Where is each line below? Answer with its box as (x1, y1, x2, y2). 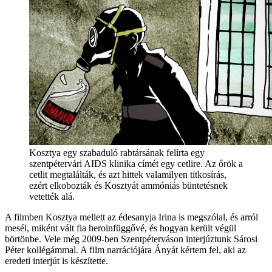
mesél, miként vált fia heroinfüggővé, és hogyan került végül (5, 222, 236, 233)
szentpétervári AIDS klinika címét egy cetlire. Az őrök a (29, 158, 243, 169)
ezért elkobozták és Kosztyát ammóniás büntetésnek (29, 180, 228, 191)
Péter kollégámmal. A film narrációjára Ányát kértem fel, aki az (5, 244, 246, 255)
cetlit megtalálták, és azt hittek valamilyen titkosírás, (29, 169, 226, 180)
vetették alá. (29, 191, 75, 202)
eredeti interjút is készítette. (5, 255, 108, 266)
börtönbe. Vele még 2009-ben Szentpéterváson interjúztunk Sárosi (5, 233, 257, 244)
